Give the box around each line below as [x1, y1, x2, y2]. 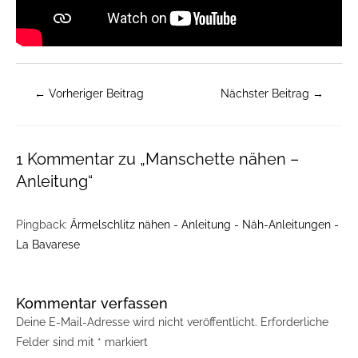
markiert [101, 335, 148, 348]
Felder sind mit [16, 335, 97, 348]
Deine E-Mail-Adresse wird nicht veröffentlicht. [16, 315, 257, 328]
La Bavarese [16, 237, 80, 251]
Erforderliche [261, 315, 328, 328]
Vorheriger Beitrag [45, 86, 144, 100]
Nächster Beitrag [221, 86, 313, 100]
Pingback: [16, 217, 70, 231]
